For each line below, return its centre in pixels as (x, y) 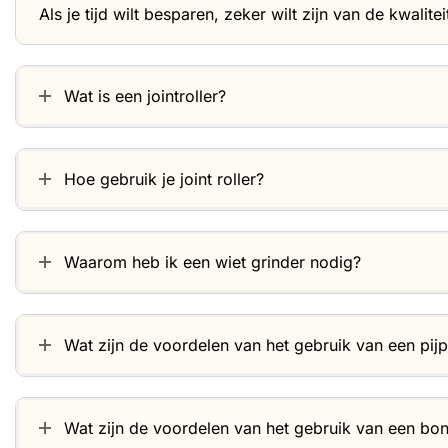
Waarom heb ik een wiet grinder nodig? (212, 261)
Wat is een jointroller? (145, 95)
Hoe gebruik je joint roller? (164, 178)
